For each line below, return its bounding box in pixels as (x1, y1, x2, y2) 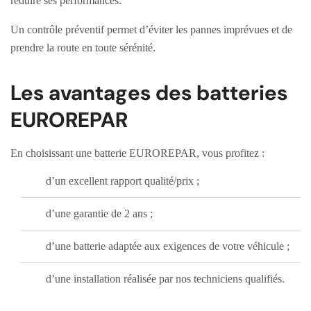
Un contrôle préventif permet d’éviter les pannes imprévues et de (10, 24, 292, 36)
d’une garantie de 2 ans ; (46, 208, 153, 220)
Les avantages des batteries (10, 79, 287, 107)
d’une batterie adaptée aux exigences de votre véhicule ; (46, 240, 289, 253)
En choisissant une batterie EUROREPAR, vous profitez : (10, 147, 264, 160)
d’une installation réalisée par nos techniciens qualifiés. (46, 273, 285, 285)
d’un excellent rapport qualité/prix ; (46, 175, 199, 187)
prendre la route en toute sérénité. (10, 42, 155, 54)
